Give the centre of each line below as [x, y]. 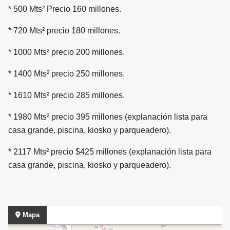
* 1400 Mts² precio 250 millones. [66, 74]
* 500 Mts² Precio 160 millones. [65, 9]
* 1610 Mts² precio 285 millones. [66, 95]
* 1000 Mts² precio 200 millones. [66, 52]
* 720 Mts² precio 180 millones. [64, 31]
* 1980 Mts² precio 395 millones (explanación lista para [108, 117]
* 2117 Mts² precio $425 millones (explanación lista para [110, 152]
